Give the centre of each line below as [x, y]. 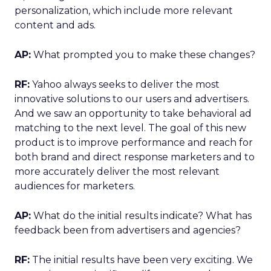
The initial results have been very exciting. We [141, 260]
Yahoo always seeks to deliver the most [125, 84]
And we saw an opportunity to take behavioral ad [133, 113]
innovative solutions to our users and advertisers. [132, 99]
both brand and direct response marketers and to [135, 157]
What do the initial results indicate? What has [141, 216]
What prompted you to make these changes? [143, 55]
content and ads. [55, 25]
